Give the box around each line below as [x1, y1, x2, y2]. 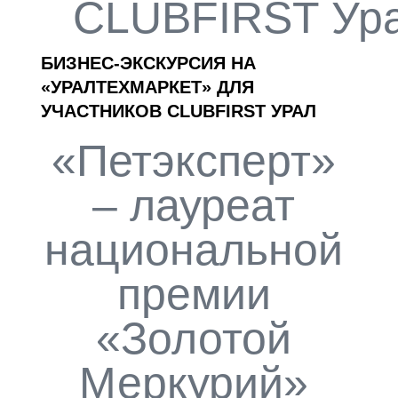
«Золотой [96, 314, 291, 364]
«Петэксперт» [52, 136, 336, 187]
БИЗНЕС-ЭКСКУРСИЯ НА [41, 53, 256, 74]
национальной [44, 225, 343, 275]
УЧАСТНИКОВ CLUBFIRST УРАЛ [41, 101, 316, 122]
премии [116, 269, 271, 320]
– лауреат [92, 180, 295, 231]
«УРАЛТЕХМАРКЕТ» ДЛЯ [41, 77, 254, 98]
